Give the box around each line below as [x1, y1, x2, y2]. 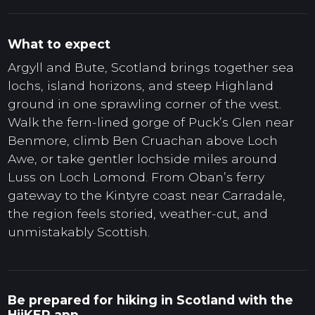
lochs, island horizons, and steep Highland [7, 78, 274, 94]
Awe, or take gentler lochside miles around [7, 151, 277, 167]
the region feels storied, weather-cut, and [7, 206, 268, 221]
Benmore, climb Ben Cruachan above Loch [7, 133, 278, 148]
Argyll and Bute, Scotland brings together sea [7, 60, 294, 75]
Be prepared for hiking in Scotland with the [7, 292, 293, 308]
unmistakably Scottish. [7, 224, 150, 240]
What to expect [7, 36, 110, 51]
